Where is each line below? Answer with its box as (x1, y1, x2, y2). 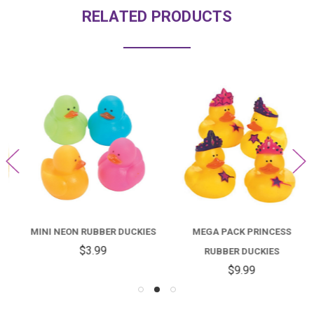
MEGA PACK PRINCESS (182, 226, 281, 237)
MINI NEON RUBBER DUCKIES (20, 226, 146, 237)
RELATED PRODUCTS (81, 7, 233, 25)
